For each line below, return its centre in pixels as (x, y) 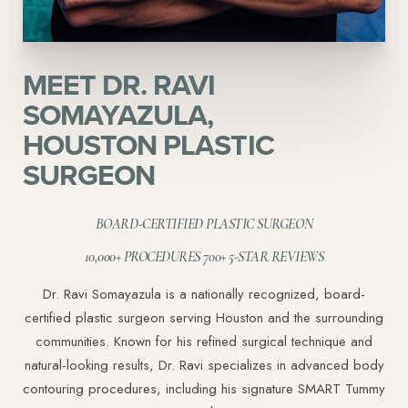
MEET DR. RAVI (119, 85)
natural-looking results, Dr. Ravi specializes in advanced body (204, 366)
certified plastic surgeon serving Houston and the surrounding (204, 318)
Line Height (86, 174)
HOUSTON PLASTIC (148, 145)
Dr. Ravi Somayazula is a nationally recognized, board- (204, 295)
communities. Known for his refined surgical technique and (204, 342)
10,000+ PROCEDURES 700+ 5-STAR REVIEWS (204, 257)
